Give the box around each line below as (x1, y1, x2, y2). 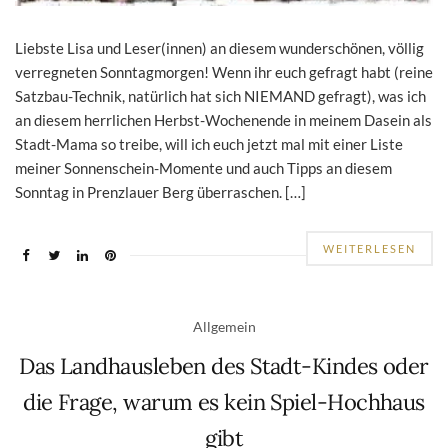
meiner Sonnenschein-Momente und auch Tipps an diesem (15, 158, 392, 177)
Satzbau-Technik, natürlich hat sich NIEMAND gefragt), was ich (15, 86, 426, 105)
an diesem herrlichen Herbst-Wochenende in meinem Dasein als (15, 110, 432, 129)
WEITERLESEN (323, 241, 416, 255)
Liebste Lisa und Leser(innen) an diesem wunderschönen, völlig (15, 38, 424, 57)
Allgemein (192, 317, 256, 335)
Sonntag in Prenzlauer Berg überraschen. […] (15, 182, 306, 201)
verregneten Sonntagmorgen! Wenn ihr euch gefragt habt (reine (15, 62, 433, 81)
